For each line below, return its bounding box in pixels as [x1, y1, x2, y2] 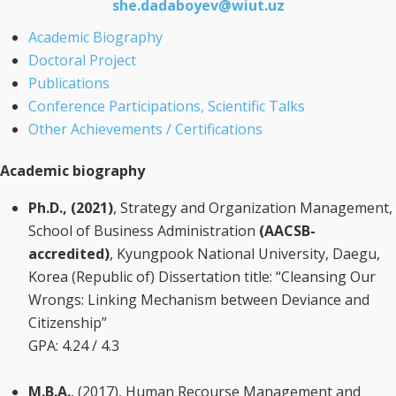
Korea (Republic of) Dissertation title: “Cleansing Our [28, 267, 376, 286]
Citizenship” [28, 313, 107, 332]
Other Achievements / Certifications [28, 119, 263, 139]
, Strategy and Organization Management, [113, 198, 392, 217]
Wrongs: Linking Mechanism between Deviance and [28, 290, 369, 309]
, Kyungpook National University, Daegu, [110, 244, 380, 263]
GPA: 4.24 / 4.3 [28, 336, 119, 355]
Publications [28, 73, 110, 93]
